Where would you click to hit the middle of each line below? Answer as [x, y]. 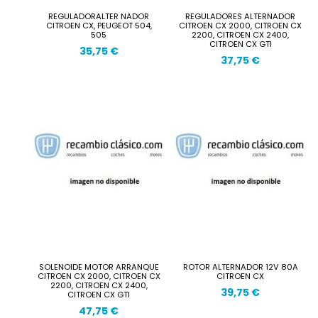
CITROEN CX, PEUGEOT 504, [99, 25]
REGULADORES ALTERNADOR [241, 16]
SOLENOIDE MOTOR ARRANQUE [99, 267]
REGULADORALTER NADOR [99, 16]
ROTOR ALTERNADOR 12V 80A [240, 267]
